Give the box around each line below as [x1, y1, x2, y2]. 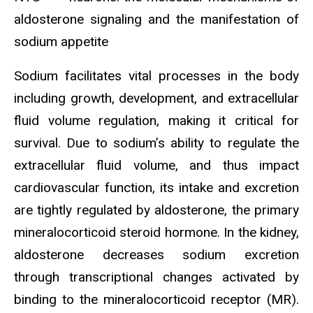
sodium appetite [14, 33, 108, 50]
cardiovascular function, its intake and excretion [14, 179, 299, 196]
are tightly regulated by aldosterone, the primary [14, 201, 299, 218]
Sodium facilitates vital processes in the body [14, 67, 299, 84]
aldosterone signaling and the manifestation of [14, 10, 299, 27]
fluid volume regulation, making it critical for [14, 112, 299, 129]
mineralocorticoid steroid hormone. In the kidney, [14, 224, 299, 240]
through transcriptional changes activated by [14, 268, 299, 285]
